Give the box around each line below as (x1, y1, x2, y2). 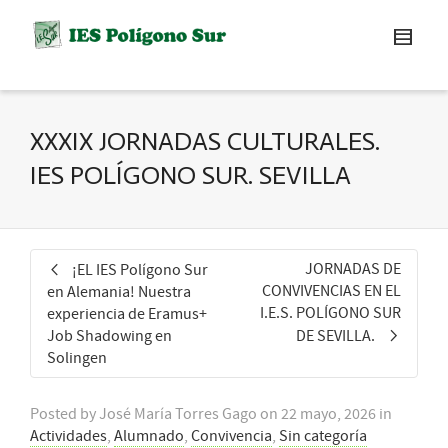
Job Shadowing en (47, 326, 172, 346)
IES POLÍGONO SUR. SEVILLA (30, 160, 351, 191)
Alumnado (114, 426, 184, 446)
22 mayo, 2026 (281, 404, 376, 424)
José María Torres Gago (99, 404, 257, 424)
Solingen (47, 348, 107, 368)
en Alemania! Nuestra (47, 282, 191, 302)
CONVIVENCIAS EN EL (262, 281, 401, 301)
